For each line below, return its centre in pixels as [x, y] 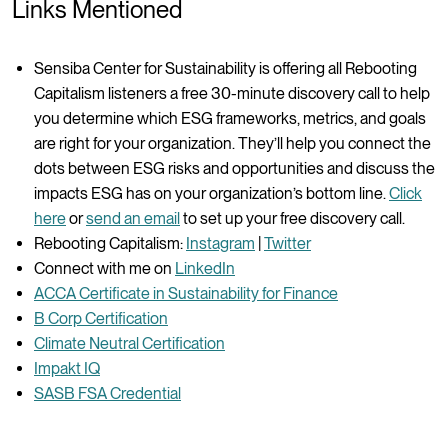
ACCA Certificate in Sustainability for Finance [186, 293]
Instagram [220, 243]
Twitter [287, 243]
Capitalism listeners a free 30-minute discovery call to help [232, 93]
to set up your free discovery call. [292, 218]
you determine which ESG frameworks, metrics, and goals [230, 118]
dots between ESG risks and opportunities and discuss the [234, 168]
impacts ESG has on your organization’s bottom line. [211, 193]
